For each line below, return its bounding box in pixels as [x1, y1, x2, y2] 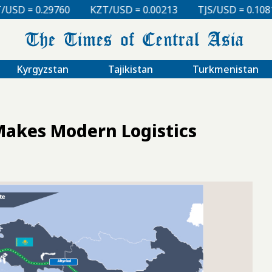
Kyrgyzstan [16, 62, 69, 76]
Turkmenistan [192, 62, 259, 76]
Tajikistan [107, 62, 153, 76]
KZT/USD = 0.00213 [12, 2, 100, 16]
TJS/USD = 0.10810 [120, 2, 204, 16]
